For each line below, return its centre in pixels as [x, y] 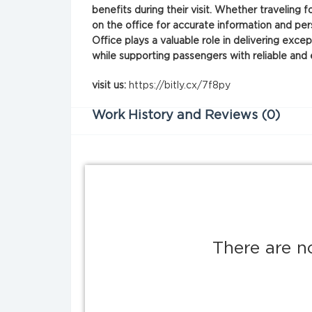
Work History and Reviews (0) [186, 116]
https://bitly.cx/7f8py [180, 86]
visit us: [110, 86]
